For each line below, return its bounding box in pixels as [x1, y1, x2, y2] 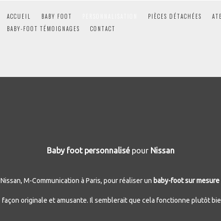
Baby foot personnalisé [46, 146, 132, 155]
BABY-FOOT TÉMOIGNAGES [7, 25, 80, 33]
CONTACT [90, 25, 115, 33]
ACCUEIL [7, 12, 31, 20]
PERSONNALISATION [82, 12, 138, 20]
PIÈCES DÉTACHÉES [148, 12, 202, 20]
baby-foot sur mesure [153, 177, 220, 184]
